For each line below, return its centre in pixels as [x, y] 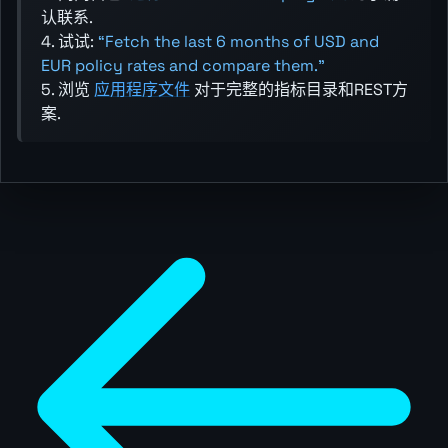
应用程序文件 [142, 90]
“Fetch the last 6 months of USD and [238, 42]
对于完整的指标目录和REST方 [299, 90]
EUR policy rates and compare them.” [183, 66]
